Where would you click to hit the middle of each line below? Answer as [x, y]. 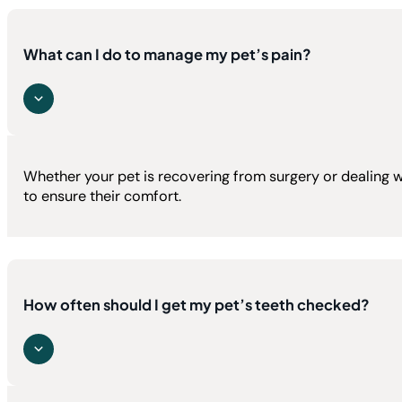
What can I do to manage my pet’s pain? [168, 54]
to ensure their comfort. [103, 196]
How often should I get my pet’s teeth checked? [197, 304]
